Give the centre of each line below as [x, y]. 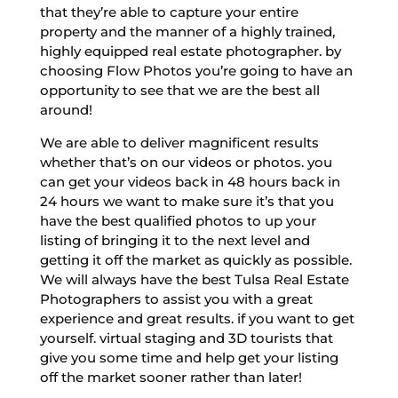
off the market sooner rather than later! [171, 377]
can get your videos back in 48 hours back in [190, 181]
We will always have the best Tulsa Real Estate [194, 279]
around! [66, 109]
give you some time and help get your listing [189, 357]
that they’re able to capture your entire [169, 12]
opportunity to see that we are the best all [179, 90]
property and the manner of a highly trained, [187, 31]
